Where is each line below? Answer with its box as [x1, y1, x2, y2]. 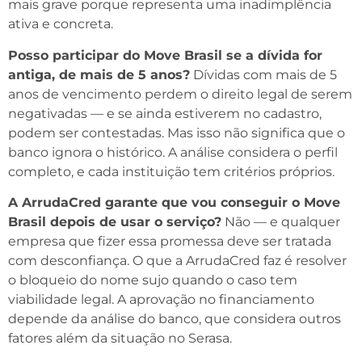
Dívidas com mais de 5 [190, 66, 337, 82]
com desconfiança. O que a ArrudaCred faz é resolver [8, 252, 347, 268]
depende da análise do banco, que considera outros [8, 310, 341, 326]
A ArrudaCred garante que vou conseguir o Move [8, 194, 340, 210]
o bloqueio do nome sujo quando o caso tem [8, 271, 297, 288]
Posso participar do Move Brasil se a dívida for [8, 47, 322, 63]
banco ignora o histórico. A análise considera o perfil [8, 144, 338, 160]
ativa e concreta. [8, 16, 113, 32]
